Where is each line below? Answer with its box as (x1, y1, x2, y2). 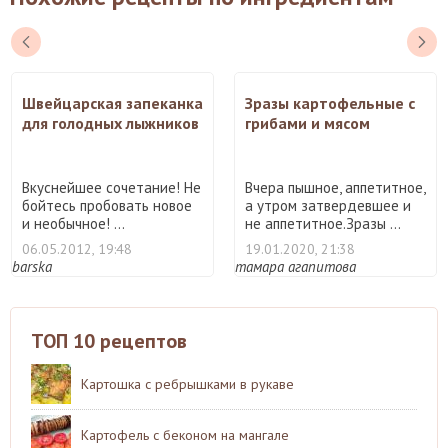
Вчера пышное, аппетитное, (245, 177, 425, 197)
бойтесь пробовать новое (22, 195, 192, 215)
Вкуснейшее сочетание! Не (22, 177, 201, 197)
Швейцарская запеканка (22, 92, 203, 113)
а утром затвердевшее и (245, 195, 411, 215)
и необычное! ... (22, 213, 125, 233)
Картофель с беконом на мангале (81, 425, 289, 444)
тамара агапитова (235, 256, 356, 276)
